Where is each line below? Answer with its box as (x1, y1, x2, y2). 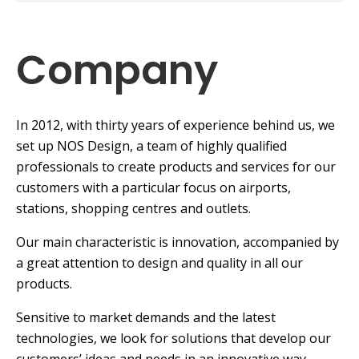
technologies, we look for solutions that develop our (16, 329, 331, 348)
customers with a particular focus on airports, (16, 179, 291, 197)
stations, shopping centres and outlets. (16, 200, 251, 218)
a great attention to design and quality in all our (16, 254, 303, 272)
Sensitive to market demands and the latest (16, 309, 276, 327)
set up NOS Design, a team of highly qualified (16, 137, 287, 155)
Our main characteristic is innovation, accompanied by (16, 233, 339, 252)
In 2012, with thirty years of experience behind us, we (16, 116, 335, 135)
